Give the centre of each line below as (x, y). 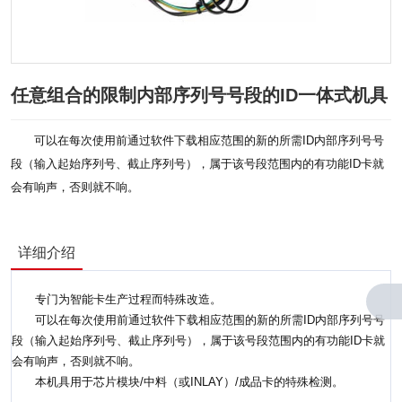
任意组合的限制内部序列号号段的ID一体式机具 (199, 95)
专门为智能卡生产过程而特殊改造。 (128, 299)
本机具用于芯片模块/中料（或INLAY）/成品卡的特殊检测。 (178, 381)
